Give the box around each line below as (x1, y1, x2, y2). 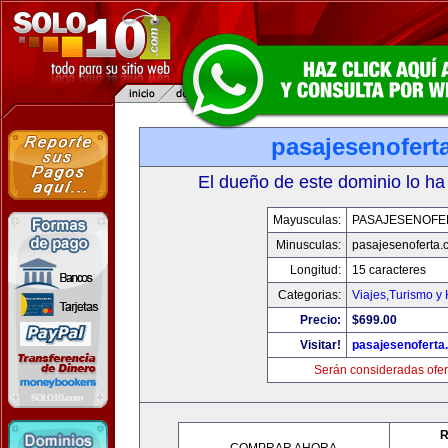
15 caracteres (352, 263, 426, 277)
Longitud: (290, 263, 341, 277)
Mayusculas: (273, 213, 341, 227)
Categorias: (278, 288, 341, 302)
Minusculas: (276, 238, 341, 252)
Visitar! (300, 338, 341, 352)
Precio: (300, 313, 341, 327)
